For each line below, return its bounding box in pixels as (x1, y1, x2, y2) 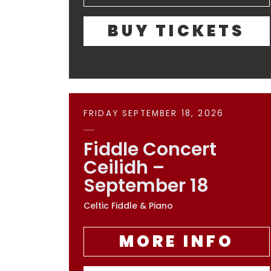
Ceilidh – (83, 155, 165, 180)
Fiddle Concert (83, 137, 217, 162)
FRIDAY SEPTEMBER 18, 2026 (83, 108, 224, 119)
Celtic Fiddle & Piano (83, 200, 173, 212)
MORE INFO (119, 230, 235, 252)
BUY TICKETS (108, 20, 246, 42)
